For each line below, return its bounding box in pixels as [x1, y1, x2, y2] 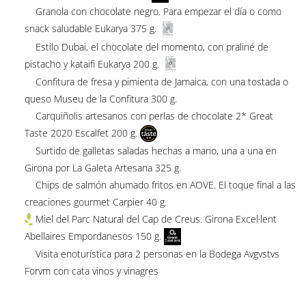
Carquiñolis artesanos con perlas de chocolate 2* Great [24, 109, 273, 122]
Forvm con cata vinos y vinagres [24, 264, 158, 278]
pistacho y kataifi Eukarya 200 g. [24, 57, 159, 70]
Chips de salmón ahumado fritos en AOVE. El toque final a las [24, 178, 296, 192]
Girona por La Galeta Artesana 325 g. [24, 161, 181, 175]
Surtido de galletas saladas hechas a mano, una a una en [24, 144, 277, 158]
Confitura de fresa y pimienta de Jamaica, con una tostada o [24, 74, 288, 88]
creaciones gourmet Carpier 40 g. [24, 195, 167, 209]
